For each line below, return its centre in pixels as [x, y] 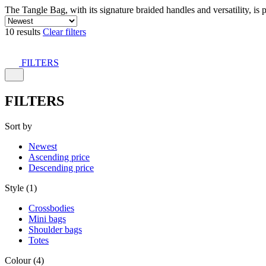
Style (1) [21, 188]
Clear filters [64, 32]
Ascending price [59, 157]
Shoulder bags [55, 229]
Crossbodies [51, 208]
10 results [24, 32]
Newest [43, 146]
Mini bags [47, 218]
